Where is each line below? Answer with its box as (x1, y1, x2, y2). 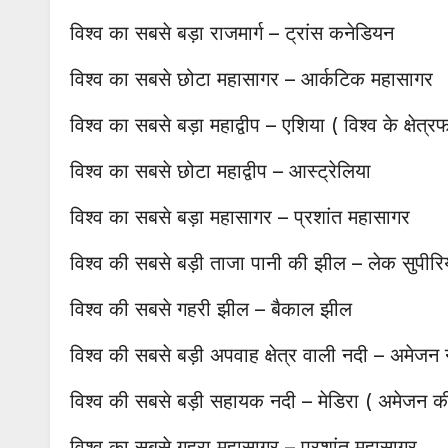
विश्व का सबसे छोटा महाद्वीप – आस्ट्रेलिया (70, 159, 371, 184)
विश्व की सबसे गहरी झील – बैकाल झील (70, 297, 352, 322)
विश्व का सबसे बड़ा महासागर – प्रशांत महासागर (70, 205, 410, 230)
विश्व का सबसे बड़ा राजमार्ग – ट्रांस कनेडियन (70, 21, 394, 46)
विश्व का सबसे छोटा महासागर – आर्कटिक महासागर (70, 67, 433, 92)
